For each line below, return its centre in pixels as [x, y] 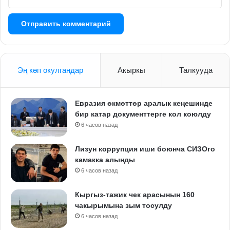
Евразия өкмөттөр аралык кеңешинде [144, 103]
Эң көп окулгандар [50, 70]
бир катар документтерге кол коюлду [143, 114]
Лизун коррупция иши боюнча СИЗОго [145, 149]
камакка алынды [105, 159]
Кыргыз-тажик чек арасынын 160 [135, 194]
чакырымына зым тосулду [123, 205]
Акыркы [131, 70]
